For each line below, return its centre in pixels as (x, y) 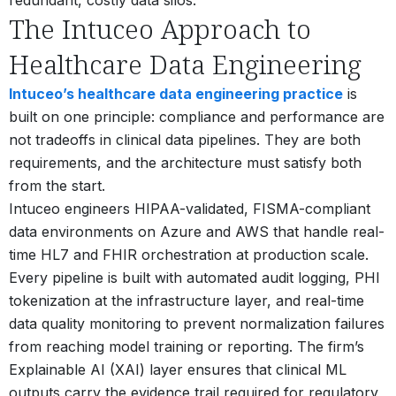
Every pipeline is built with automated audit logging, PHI (194, 277)
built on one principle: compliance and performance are (197, 116)
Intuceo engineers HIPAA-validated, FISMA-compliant (190, 208)
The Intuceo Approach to (160, 28)
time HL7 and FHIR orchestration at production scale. (189, 254)
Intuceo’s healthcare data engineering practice (176, 93)
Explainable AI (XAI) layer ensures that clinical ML (178, 369)
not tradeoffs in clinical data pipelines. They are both (185, 139)
